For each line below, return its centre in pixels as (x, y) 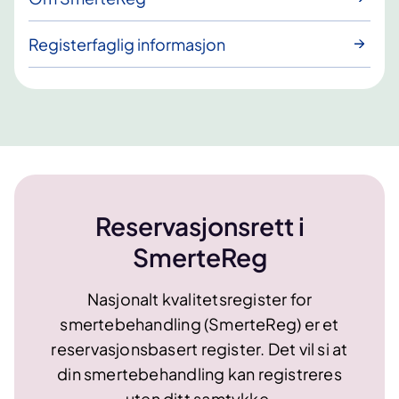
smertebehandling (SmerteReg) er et (199, 323)
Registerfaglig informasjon (127, 44)
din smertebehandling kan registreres (199, 373)
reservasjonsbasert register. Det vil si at (199, 348)
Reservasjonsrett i (199, 225)
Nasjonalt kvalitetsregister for (199, 298)
